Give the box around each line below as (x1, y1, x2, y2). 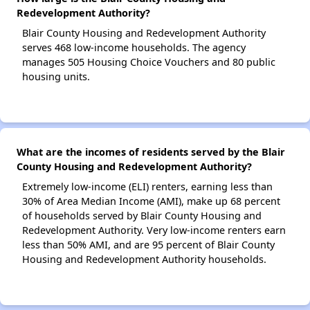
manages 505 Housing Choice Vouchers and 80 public (22, 55, 275, 69)
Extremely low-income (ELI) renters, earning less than (22, 180, 273, 194)
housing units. (22, 70, 90, 84)
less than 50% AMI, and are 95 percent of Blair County (22, 238, 275, 252)
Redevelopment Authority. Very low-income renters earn (22, 224, 286, 237)
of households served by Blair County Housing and (22, 209, 262, 223)
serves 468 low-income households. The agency (22, 41, 246, 55)
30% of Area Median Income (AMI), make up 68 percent (22, 194, 280, 208)
